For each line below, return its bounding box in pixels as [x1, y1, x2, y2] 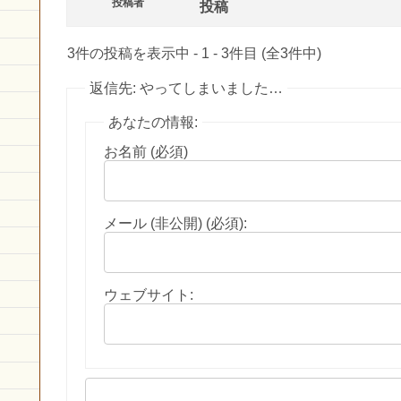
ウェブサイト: [104, 286, 193, 303]
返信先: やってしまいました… [90, 80, 283, 96]
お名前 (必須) [104, 143, 188, 159]
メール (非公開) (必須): [104, 215, 247, 231]
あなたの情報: [108, 114, 198, 130]
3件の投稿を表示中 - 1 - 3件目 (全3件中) [67, 45, 321, 61]
